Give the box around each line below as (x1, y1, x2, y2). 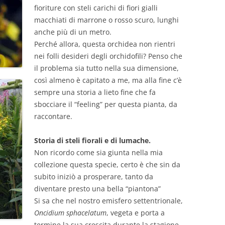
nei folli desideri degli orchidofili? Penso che (34, 51, 182, 61)
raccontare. (34, 111, 72, 121)
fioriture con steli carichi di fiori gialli (34, 3, 158, 13)
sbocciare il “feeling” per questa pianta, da (34, 99, 177, 109)
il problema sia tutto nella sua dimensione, (34, 63, 179, 73)
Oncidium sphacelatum (34, 208, 106, 217)
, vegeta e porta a (106, 208, 165, 217)
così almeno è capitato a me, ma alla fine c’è (34, 75, 182, 85)
